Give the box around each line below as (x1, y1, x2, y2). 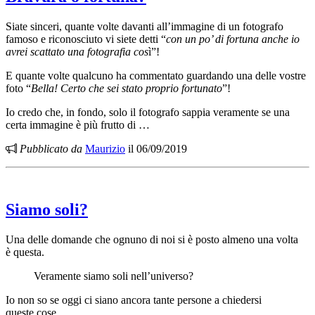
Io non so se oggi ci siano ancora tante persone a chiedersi (6, 294, 262, 307)
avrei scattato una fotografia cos (6, 46, 148, 58)
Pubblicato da (17, 143, 82, 155)
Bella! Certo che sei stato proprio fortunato (31, 82, 222, 95)
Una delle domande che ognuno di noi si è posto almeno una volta (6, 233, 298, 246)
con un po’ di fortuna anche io (166, 33, 300, 46)
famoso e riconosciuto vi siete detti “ (6, 33, 166, 46)
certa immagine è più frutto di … (6, 119, 150, 131)
